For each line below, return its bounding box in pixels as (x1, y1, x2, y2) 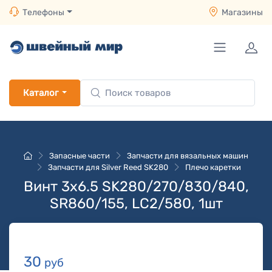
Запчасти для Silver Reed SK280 (48, 163, 168, 172)
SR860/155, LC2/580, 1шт (49, 195, 223, 212)
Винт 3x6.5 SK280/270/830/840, (23, 178, 249, 195)
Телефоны (22, 7, 64, 18)
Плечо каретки (185, 163, 241, 172)
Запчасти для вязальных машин (127, 151, 248, 160)
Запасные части (49, 151, 110, 160)
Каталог (23, 87, 58, 98)
